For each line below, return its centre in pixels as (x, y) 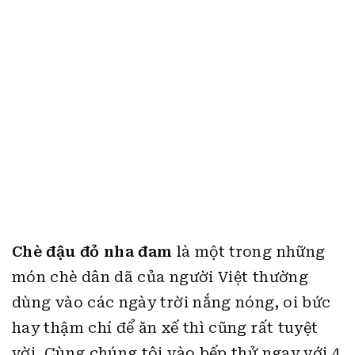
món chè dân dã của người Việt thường (160, 277)
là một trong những (249, 252)
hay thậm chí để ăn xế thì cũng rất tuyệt (165, 328)
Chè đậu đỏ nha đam (92, 252)
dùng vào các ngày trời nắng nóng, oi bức (172, 302)
